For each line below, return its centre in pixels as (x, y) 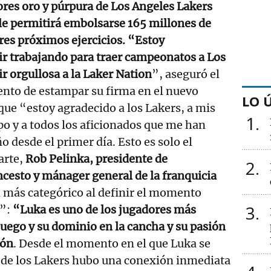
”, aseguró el (186, 74)
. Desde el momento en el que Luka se (112, 243)
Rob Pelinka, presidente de (96, 158)
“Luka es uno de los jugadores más (104, 209)
